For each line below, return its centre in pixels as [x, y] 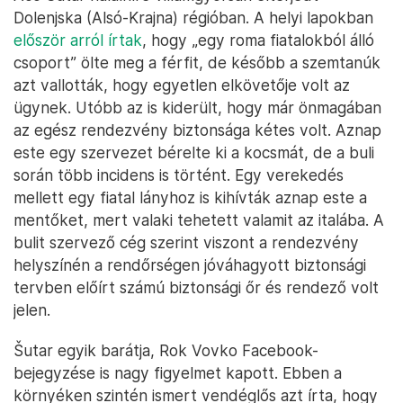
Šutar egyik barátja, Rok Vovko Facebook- [166, 350]
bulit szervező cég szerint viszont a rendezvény [186, 242]
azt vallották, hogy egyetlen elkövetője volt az [182, 85]
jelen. [32, 309]
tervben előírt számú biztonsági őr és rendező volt [196, 287]
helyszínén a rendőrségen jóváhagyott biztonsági [190, 264]
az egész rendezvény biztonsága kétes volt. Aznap [197, 130]
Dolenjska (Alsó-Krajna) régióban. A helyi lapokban [193, 17]
